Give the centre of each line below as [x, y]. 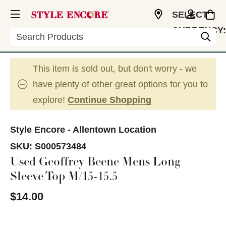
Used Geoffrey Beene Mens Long [95, 163]
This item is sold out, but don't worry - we [115, 69]
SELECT [190, 15]
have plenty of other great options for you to [120, 84]
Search [24, 33]
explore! [50, 100]
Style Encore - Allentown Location [83, 130]
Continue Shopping [109, 100]
